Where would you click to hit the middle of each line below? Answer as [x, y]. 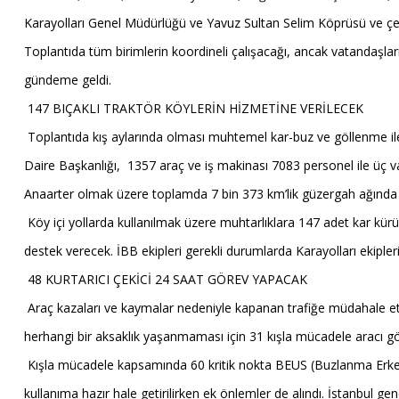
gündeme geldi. [67, 80]
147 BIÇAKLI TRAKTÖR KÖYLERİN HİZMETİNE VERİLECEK [193, 108]
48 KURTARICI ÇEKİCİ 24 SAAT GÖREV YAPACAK [165, 279]
